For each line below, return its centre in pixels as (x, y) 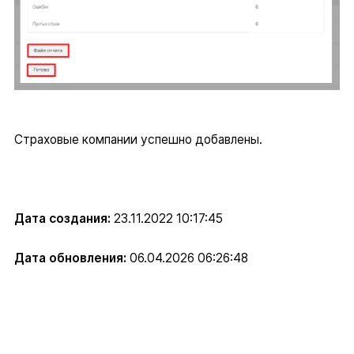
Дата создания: (62, 218)
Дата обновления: (70, 258)
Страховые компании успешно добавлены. (143, 139)
